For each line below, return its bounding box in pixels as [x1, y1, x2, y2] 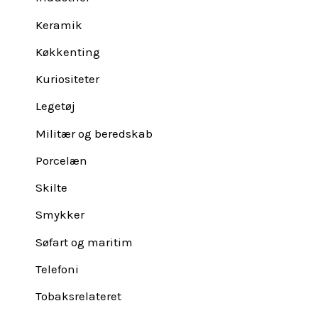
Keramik [35, 17, 82, 32]
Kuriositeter [35, 72, 99, 87]
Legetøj [35, 99, 75, 114]
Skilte [35, 180, 67, 195]
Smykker [35, 207, 84, 222]
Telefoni [35, 261, 79, 276]
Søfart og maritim [35, 234, 133, 249]
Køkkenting [35, 44, 100, 59]
